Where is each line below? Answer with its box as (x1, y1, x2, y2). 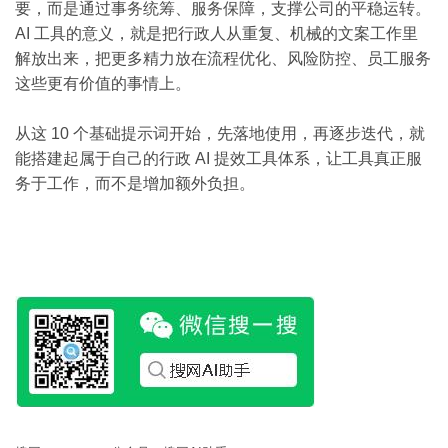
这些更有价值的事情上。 (15, 75, 191, 92)
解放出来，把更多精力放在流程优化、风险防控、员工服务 (15, 50, 431, 67)
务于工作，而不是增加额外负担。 (15, 175, 255, 192)
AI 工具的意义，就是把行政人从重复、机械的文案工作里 (15, 25, 418, 42)
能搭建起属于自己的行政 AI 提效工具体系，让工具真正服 (15, 150, 422, 167)
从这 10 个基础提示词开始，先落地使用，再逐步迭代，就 (15, 125, 425, 142)
